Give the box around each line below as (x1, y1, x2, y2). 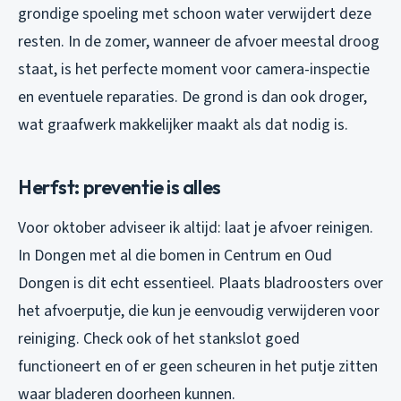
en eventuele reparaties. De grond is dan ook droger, (18, 85, 367, 108)
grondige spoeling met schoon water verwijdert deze (18, 2, 371, 25)
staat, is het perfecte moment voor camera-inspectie (18, 57, 370, 81)
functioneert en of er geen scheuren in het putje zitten (18, 354, 378, 378)
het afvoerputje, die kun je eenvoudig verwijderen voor (18, 299, 380, 322)
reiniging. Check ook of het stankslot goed (18, 327, 300, 350)
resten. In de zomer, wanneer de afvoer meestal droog (18, 30, 380, 53)
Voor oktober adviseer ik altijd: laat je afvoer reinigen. (18, 216, 373, 239)
